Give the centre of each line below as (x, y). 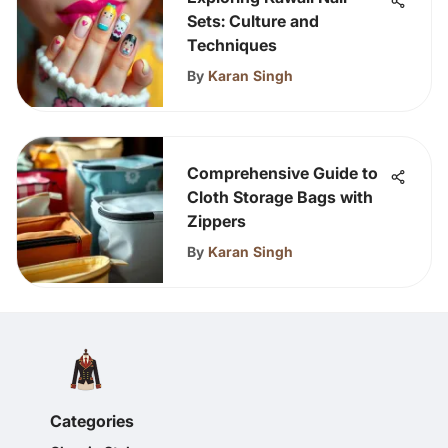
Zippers (216, 221)
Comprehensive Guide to (282, 173)
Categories (92, 421)
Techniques (232, 45)
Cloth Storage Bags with (280, 197)
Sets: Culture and (253, 21)
